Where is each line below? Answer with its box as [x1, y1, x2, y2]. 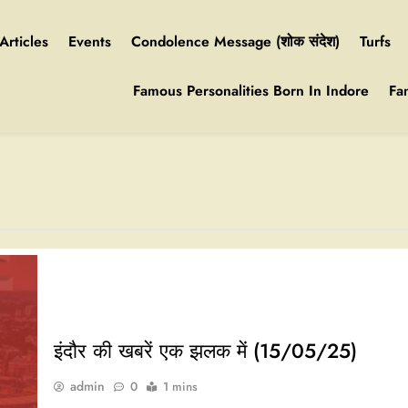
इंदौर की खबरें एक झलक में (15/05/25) [53, 336, 357, 366]
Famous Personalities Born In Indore [133, 80, 369, 101]
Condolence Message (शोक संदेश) [131, 31, 340, 52]
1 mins [162, 378, 198, 396]
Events [68, 31, 111, 52]
